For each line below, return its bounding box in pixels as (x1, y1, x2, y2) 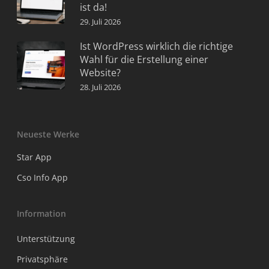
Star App (17, 151, 52, 163)
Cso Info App (17, 172, 68, 184)
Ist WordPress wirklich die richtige (80, 40, 233, 53)
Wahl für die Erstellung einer (80, 53, 208, 67)
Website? (80, 66, 121, 80)
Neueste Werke (17, 128, 79, 141)
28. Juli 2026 (80, 82, 121, 93)
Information (17, 208, 66, 220)
